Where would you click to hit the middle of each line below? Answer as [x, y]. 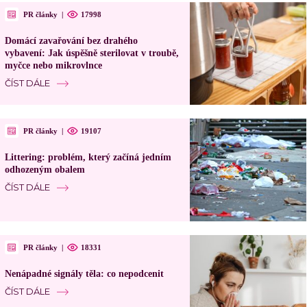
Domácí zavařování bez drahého [71, 41]
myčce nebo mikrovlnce [53, 66]
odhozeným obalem [45, 170]
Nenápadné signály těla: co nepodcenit [84, 274]
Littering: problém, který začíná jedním [88, 158]
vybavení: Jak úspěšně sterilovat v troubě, [91, 53]
